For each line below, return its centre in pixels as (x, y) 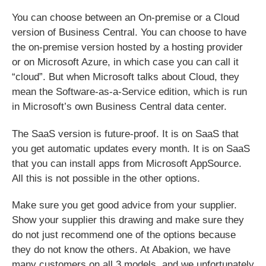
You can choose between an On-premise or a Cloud (126, 18)
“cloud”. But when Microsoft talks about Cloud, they (126, 77)
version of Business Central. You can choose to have (129, 33)
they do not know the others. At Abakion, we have (121, 250)
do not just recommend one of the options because (124, 235)
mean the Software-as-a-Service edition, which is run (130, 92)
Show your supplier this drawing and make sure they (128, 220)
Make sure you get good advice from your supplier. (125, 205)
